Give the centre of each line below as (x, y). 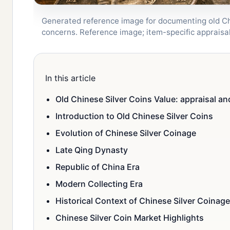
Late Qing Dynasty (92, 150)
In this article (70, 78)
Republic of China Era (98, 167)
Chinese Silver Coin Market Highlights (130, 218)
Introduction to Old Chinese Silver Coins (134, 116)
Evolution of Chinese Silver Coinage (126, 133)
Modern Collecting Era (99, 184)
